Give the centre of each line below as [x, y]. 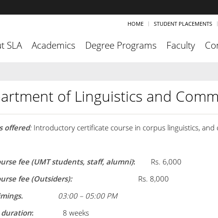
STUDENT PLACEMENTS [183, 24]
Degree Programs [121, 45]
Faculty [181, 45]
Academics [54, 45]
